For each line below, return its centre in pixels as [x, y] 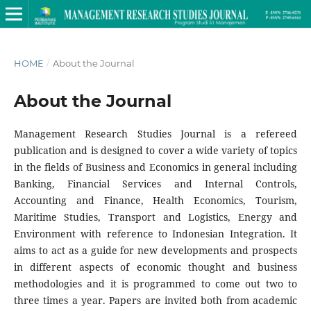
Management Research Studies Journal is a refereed [155, 133]
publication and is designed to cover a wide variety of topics [155, 150]
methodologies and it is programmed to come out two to [155, 283]
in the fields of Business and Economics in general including [155, 167]
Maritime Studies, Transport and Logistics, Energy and [155, 217]
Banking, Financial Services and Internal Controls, [155, 183]
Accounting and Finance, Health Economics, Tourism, [155, 200]
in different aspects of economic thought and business [155, 267]
